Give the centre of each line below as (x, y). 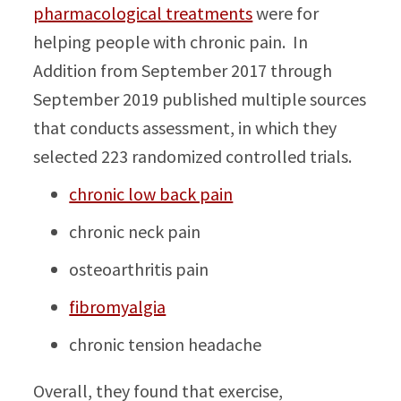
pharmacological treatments (143, 13)
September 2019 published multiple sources (200, 99)
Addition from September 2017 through (183, 70)
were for (286, 13)
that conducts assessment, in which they (185, 128)
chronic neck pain (135, 231)
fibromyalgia (118, 307)
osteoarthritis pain (139, 269)
